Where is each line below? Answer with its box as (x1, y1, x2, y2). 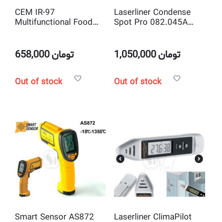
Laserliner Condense (113, 7, 191, 18)
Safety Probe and (15, 27, 80, 38)
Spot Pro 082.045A (113, 17, 188, 28)
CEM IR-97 (15, 7, 55, 18)
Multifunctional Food (15, 17, 93, 28)
